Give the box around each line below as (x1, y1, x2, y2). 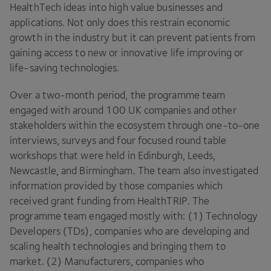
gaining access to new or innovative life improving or (10, 47, 244, 59)
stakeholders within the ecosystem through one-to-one (10, 119, 260, 131)
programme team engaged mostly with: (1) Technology (10, 210, 258, 222)
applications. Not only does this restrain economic (10, 16, 230, 28)
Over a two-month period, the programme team (10, 89, 226, 101)
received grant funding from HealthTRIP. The (10, 195, 210, 207)
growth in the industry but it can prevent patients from (10, 31, 256, 44)
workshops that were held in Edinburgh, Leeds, (10, 149, 216, 162)
